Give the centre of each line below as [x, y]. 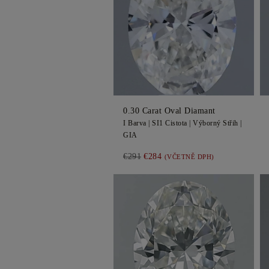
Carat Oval [162, 111]
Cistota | [178, 123]
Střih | [231, 123]
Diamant [200, 111]
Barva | [139, 123]
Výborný [207, 123]
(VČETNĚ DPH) [189, 157]
